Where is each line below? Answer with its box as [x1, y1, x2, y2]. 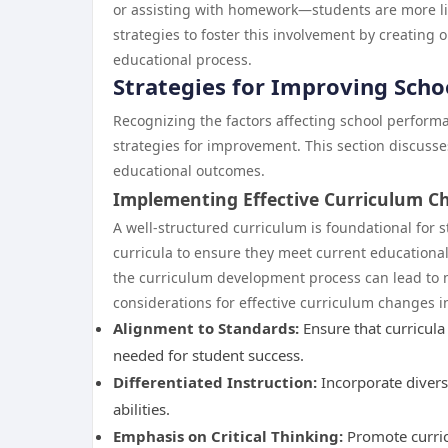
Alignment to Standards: [113, 318, 299, 338]
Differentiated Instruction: [113, 372, 317, 392]
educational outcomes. [113, 161, 265, 180]
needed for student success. [113, 345, 304, 365]
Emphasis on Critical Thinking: [113, 426, 343, 446]
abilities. [113, 399, 170, 419]
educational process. [113, 50, 252, 69]
